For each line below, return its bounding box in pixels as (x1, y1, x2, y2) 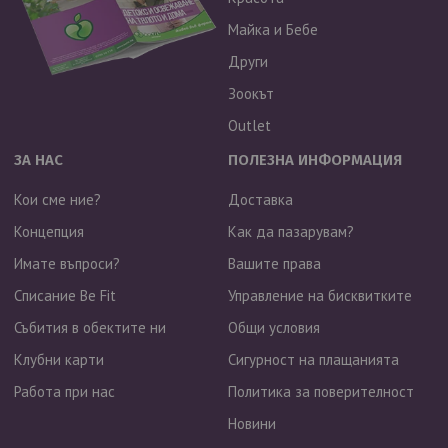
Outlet (227, 116, 271, 136)
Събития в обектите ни (14, 318, 167, 338)
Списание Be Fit (14, 286, 117, 306)
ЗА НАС (14, 151, 64, 170)
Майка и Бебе (227, 20, 318, 40)
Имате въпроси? (14, 254, 121, 274)
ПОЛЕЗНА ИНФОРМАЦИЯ (227, 151, 402, 170)
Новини (227, 414, 276, 434)
